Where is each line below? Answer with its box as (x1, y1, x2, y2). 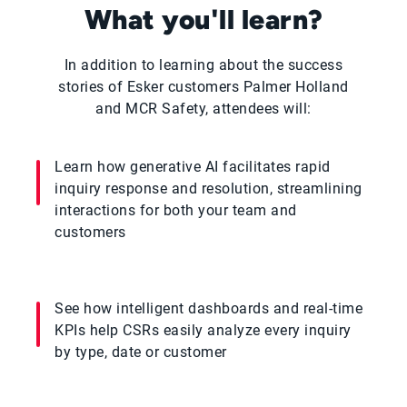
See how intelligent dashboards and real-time (55, 299, 362, 317)
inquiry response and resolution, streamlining (55, 179, 362, 197)
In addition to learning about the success (64, 55, 343, 74)
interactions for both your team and (55, 201, 297, 219)
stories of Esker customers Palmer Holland (58, 77, 349, 95)
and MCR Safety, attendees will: (95, 99, 312, 117)
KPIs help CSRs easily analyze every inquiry (55, 321, 352, 339)
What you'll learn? (84, 2, 323, 36)
